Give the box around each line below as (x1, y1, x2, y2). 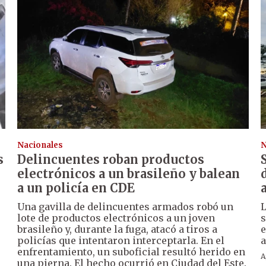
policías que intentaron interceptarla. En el (17, 235, 225, 247)
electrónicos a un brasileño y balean (17, 166, 240, 182)
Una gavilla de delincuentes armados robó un (17, 201, 234, 213)
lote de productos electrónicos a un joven (17, 212, 216, 224)
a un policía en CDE (17, 180, 135, 196)
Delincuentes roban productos (17, 152, 205, 167)
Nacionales (17, 140, 64, 151)
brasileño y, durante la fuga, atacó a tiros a (17, 223, 218, 236)
